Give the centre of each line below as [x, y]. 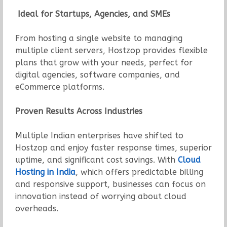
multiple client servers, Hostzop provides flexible [111, 50]
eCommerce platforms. [60, 87]
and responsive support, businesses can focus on [110, 184]
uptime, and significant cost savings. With [96, 160]
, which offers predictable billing [139, 172]
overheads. [36, 208]
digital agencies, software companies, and [97, 74]
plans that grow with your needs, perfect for [104, 62]
